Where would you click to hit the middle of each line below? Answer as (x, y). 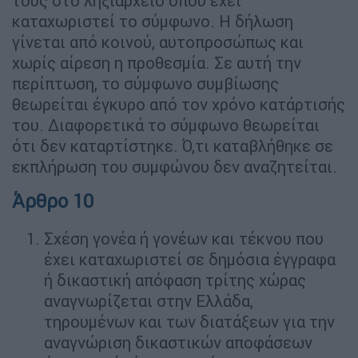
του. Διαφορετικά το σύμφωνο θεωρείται (166, 125)
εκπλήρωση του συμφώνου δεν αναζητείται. (175, 166)
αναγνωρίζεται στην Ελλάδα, (149, 300)
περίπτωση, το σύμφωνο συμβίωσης (145, 83)
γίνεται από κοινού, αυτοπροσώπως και (158, 42)
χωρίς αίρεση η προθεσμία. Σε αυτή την (157, 62)
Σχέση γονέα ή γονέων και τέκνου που (184, 238)
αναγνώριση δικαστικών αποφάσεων (178, 342)
